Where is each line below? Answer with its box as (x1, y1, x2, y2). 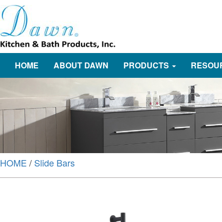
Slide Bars (34, 156, 75, 169)
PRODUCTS (123, 59, 169, 71)
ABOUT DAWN (54, 59, 109, 71)
